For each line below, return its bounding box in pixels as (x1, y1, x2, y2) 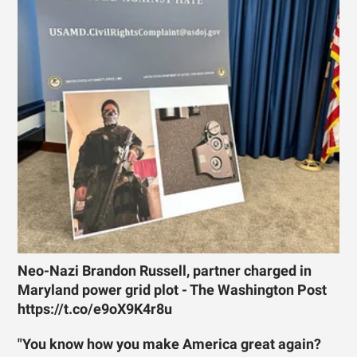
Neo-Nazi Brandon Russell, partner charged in (18, 262, 312, 279)
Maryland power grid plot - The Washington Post (18, 281, 328, 298)
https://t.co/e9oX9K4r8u (18, 300, 173, 317)
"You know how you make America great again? (18, 335, 322, 352)
